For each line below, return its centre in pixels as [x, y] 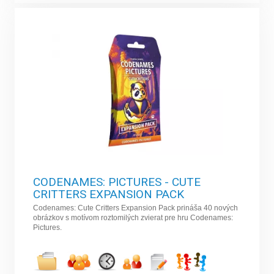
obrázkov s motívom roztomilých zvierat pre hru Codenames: [133, 218]
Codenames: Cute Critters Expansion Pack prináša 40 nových [136, 208]
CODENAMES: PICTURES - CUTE [117, 182]
